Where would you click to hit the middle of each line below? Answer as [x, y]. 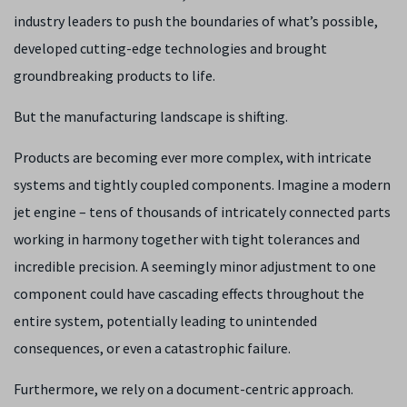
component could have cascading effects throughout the [189, 293]
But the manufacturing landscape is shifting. [152, 116]
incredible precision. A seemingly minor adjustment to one [195, 266]
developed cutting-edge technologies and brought [170, 48]
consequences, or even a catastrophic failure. [152, 348]
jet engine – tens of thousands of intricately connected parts [202, 212]
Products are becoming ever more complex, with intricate [193, 157]
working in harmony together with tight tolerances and [187, 239]
